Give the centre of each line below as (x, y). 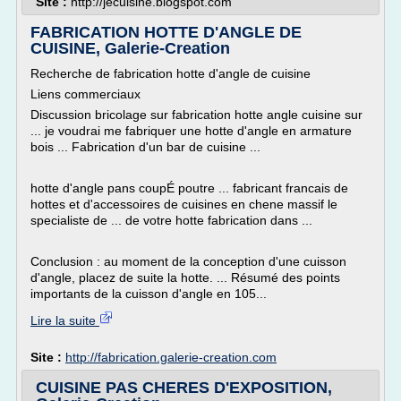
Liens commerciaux (85, 94)
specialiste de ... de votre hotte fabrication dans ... (171, 220)
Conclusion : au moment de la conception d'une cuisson (188, 261)
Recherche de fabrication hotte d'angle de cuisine (171, 73)
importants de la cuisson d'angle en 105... (149, 294)
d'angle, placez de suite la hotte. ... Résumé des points (185, 277)
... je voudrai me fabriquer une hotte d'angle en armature (191, 131)
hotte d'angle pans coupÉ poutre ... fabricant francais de (189, 188)
